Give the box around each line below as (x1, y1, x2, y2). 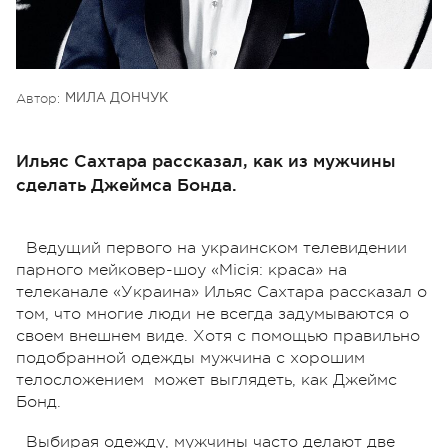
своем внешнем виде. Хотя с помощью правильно (16, 326, 420, 345)
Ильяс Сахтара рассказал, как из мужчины (16, 150, 396, 170)
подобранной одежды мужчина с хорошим (16, 348, 365, 367)
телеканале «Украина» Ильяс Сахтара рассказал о (16, 282, 427, 301)
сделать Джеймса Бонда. (16, 174, 237, 194)
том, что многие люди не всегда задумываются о (16, 304, 409, 323)
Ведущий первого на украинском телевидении (26, 238, 407, 257)
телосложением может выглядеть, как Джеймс (16, 370, 397, 389)
